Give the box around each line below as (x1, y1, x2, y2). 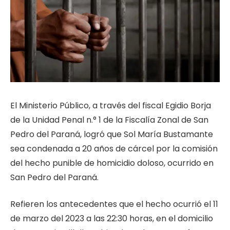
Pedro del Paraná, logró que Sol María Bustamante (10, 128, 213, 140)
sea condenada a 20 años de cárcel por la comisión (10, 142, 218, 155)
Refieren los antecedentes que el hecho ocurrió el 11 (10, 198, 218, 210)
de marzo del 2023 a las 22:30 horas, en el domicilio (10, 213, 213, 225)
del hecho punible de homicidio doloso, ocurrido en (10, 157, 214, 169)
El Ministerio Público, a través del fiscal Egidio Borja (10, 99, 211, 111)
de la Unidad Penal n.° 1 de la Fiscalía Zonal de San (10, 113, 208, 126)
